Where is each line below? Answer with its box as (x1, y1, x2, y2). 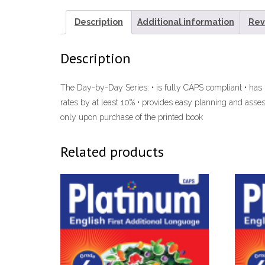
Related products (60, 143, 164, 161)
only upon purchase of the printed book (60, 112, 203, 122)
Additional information (137, 17, 234, 27)
